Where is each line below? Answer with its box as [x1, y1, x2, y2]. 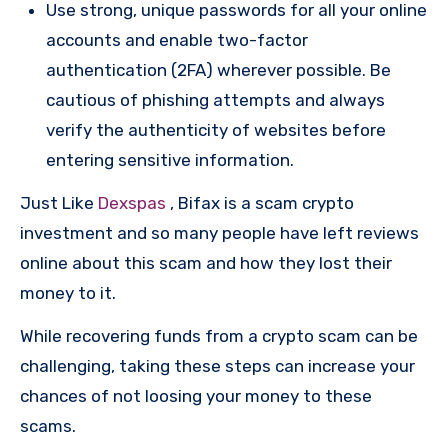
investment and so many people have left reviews [20, 222, 419, 243]
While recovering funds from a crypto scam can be [20, 325, 418, 346]
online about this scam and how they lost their [20, 252, 392, 273]
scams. [20, 415, 76, 436]
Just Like [20, 192, 98, 213]
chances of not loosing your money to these [20, 385, 372, 406]
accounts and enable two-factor [46, 29, 308, 50]
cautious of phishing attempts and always [46, 89, 385, 110]
